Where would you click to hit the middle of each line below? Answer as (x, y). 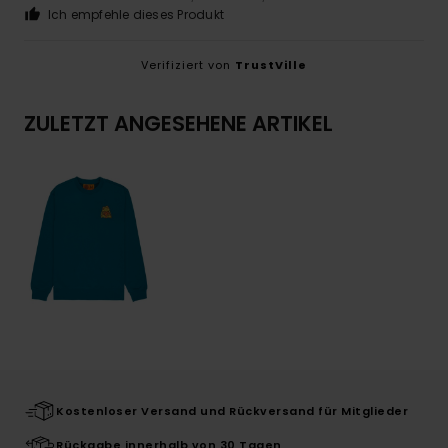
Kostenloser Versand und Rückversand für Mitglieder (232, 411)
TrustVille (271, 65)
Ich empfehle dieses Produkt (136, 15)
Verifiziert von (188, 65)
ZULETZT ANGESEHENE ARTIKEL (178, 124)
